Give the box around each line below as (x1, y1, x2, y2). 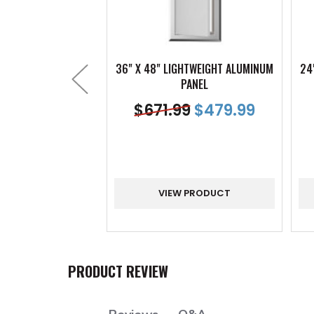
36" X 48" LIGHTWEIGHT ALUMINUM (116, 60, 273, 77)
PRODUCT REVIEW (68, 260, 168, 282)
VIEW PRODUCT (158, 186, 231, 200)
